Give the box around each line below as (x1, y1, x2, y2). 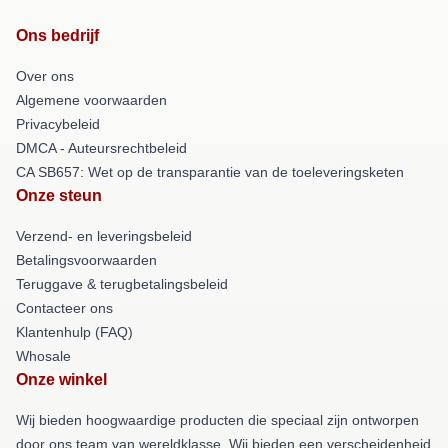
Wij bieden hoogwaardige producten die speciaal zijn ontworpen (16, 411, 419, 428)
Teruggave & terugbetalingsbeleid (16, 275, 228, 292)
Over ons (16, 67, 74, 84)
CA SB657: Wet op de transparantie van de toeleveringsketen (16, 163, 404, 180)
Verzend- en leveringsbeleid (16, 227, 192, 244)
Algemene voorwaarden (16, 91, 167, 108)
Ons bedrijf (16, 26, 99, 44)
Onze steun (16, 186, 102, 204)
